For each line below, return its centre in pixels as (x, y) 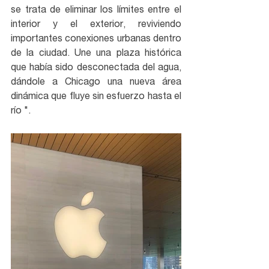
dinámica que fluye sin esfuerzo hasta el (96, 97)
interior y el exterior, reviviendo (96, 25)
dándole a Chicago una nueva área (96, 83)
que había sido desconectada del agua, (96, 68)
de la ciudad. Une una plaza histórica (96, 54)
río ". (21, 111)
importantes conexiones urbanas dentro (96, 39)
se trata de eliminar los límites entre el (96, 11)
